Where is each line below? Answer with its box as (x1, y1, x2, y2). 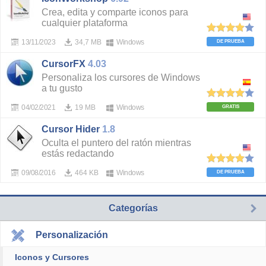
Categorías (108, 203, 158, 213)
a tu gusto (42, 83, 83, 93)
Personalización (36, 230, 108, 240)
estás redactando (42, 148, 114, 159)
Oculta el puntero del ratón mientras (42, 138, 191, 148)
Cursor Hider (42, 124, 100, 134)
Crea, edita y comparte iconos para (42, 7, 188, 17)
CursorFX (42, 59, 85, 69)
